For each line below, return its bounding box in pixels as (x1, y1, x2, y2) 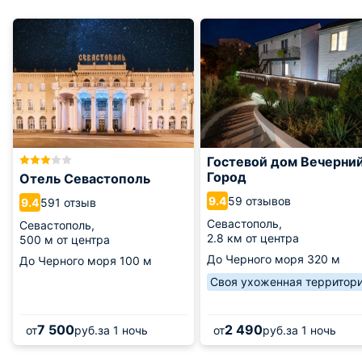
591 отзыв (40, 195, 96, 209)
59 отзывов (228, 193, 291, 208)
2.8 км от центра (207, 231, 299, 245)
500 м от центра (19, 233, 110, 246)
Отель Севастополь (19, 170, 150, 187)
